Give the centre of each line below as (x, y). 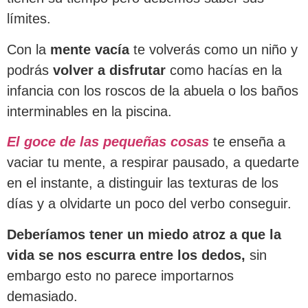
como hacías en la (224, 70)
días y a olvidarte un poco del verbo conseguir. (149, 204)
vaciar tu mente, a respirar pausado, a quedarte (153, 163)
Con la (29, 49)
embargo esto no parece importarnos (120, 275)
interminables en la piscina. (89, 111)
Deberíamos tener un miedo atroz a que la (144, 234)
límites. (29, 19)
